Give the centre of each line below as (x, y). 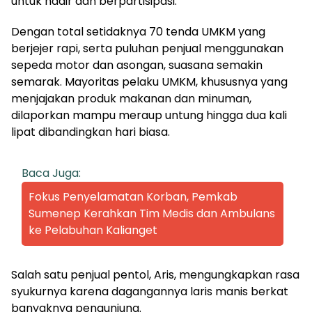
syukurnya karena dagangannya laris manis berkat (150, 291)
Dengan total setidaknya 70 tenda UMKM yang (138, 31)
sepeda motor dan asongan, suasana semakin (137, 65)
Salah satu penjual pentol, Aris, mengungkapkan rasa (155, 274)
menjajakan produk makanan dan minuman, (131, 98)
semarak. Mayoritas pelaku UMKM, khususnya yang (149, 81)
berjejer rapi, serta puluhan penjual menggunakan (147, 48)
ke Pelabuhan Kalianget (93, 230)
